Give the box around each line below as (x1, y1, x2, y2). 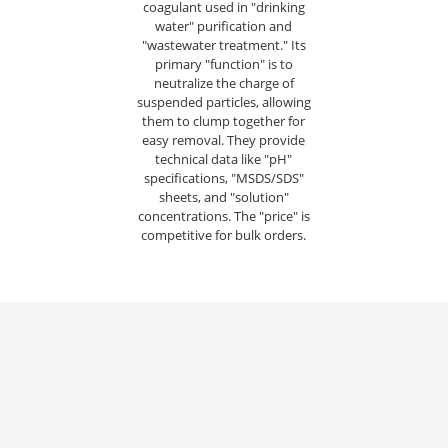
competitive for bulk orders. (141, 226, 306, 244)
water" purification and (155, 17, 292, 35)
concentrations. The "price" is (137, 207, 310, 225)
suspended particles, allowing (136, 93, 311, 111)
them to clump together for (142, 112, 305, 130)
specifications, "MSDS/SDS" (143, 169, 304, 187)
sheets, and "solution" (158, 188, 289, 206)
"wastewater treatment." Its (141, 36, 306, 54)
